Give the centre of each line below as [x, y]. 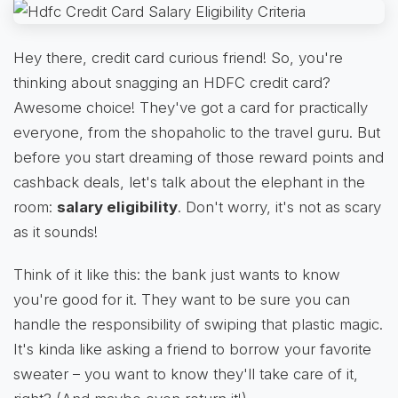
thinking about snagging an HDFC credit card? [172, 82]
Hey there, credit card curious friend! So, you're [178, 57]
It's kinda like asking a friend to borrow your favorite [192, 349]
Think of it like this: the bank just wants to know [177, 274]
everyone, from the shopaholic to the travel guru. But [197, 132]
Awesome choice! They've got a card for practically [191, 107]
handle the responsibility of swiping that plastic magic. [198, 324]
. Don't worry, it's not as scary [279, 207]
